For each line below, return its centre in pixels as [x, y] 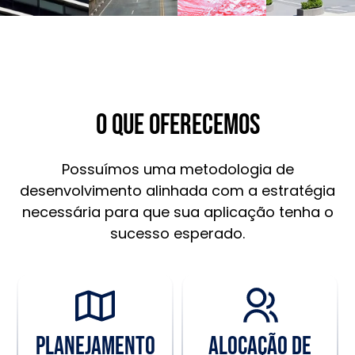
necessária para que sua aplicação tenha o [177, 212]
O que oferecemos [177, 125]
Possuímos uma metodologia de [177, 169]
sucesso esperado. [177, 233]
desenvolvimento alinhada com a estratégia [177, 191]
